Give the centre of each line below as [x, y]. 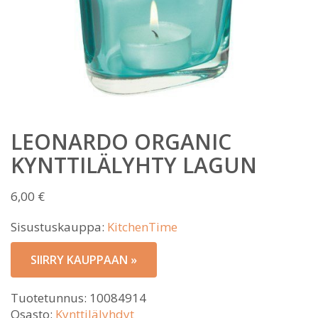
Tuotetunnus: [50, 298]
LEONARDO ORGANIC [121, 142]
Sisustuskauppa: [59, 227]
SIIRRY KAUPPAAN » [84, 260]
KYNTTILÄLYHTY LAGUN [134, 165]
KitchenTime [142, 227]
